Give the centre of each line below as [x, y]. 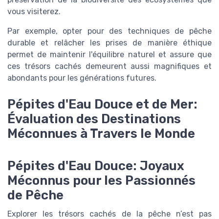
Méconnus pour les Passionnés [101, 181]
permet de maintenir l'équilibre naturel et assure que [109, 55]
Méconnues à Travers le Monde [101, 134]
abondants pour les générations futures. [82, 78]
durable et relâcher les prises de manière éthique [109, 43]
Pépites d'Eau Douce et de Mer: [102, 104]
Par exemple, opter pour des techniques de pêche [109, 31]
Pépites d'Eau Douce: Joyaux [96, 166]
